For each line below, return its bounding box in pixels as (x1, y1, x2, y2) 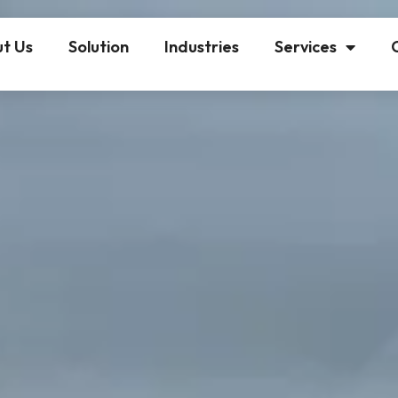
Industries (163, 36, 239, 57)
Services (274, 36, 337, 57)
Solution (68, 36, 129, 57)
